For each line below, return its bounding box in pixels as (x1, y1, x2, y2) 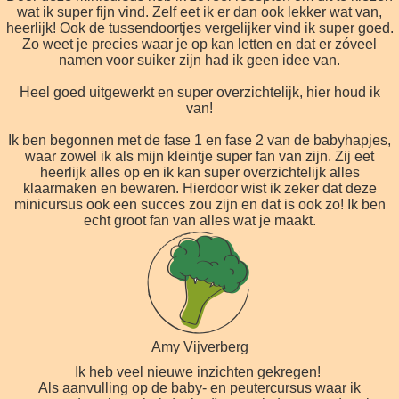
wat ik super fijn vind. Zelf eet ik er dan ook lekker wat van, (17, 4, 382, 20)
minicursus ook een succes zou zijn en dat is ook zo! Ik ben (13, 196, 386, 212)
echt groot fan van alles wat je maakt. (83, 212, 316, 228)
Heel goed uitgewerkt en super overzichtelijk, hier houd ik (19, 84, 380, 100)
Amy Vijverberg (151, 338, 248, 354)
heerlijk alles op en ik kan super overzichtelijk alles (39, 164, 360, 180)
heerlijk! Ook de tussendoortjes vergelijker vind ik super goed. (5, 20, 394, 36)
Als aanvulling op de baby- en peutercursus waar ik (38, 379, 361, 395)
